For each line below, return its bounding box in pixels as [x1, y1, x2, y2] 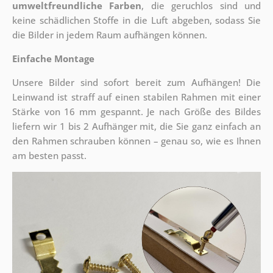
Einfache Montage [12, 52, 94, 65]
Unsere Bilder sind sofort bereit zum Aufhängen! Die [12, 76, 261, 89]
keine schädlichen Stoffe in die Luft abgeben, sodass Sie [12, 14, 261, 27]
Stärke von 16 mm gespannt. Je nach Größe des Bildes [12, 105, 261, 118]
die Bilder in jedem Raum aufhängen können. [12, 29, 207, 41]
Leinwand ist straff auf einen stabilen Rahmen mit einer [12, 91, 261, 104]
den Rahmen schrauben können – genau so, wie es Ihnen [12, 135, 261, 147]
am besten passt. [12, 149, 87, 162]
